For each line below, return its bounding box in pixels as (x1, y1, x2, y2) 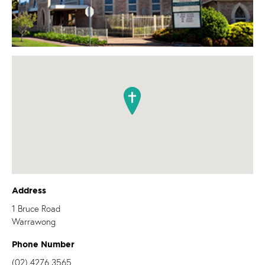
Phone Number (12, 240, 75, 250)
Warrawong (12, 215, 56, 228)
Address (12, 186, 46, 196)
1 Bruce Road (12, 202, 61, 215)
